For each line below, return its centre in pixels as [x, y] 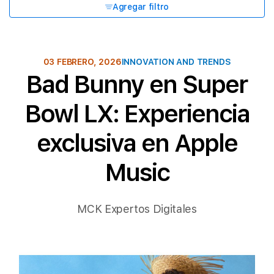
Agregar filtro [141, 7]
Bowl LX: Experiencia [137, 114]
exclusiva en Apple [137, 143]
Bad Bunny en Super [137, 84]
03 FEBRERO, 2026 [82, 62]
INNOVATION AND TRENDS [176, 62]
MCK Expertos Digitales [137, 209]
